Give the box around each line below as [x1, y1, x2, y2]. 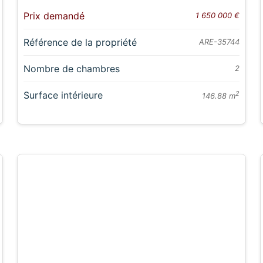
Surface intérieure [23, 89, 103, 102]
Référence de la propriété [23, 36, 137, 49]
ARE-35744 [198, 37, 240, 47]
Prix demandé [23, 10, 85, 22]
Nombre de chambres [23, 63, 120, 75]
